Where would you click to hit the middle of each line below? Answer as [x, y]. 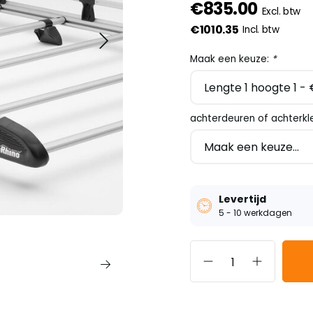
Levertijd [242, 199]
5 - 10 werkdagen [255, 213]
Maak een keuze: [231, 59]
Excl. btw [281, 12]
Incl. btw [261, 30]
